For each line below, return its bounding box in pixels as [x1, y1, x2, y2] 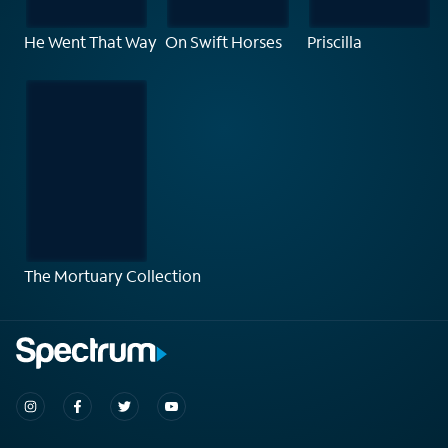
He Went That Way [24, 30, 157, 52]
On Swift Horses [165, 30, 283, 52]
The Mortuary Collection [24, 264, 201, 286]
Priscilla [306, 30, 362, 52]
